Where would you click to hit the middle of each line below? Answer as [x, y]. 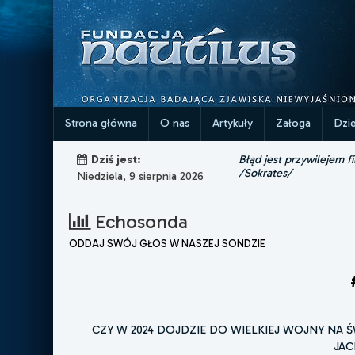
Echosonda [139, 222]
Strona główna [101, 123]
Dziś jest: [116, 159]
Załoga [294, 123]
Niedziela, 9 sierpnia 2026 [141, 176]
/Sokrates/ [265, 172]
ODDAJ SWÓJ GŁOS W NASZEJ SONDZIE [168, 244]
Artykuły [233, 123]
